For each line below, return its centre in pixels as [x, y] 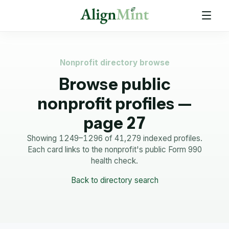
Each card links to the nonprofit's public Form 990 [114, 150]
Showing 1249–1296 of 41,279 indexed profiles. [114, 138]
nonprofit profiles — [114, 104]
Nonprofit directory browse [114, 63]
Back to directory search [114, 180]
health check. [114, 161]
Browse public [114, 84]
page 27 [114, 123]
